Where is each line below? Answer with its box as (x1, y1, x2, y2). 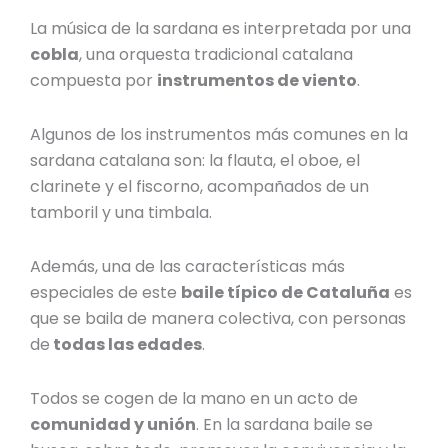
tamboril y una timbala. (30, 201, 217, 225)
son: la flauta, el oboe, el (174, 149, 361, 173)
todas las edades (50, 333, 203, 357)
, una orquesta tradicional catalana (79, 43, 354, 67)
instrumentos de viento (157, 69, 358, 93)
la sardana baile (226, 413, 356, 437)
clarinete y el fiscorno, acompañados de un (30, 175, 370, 199)
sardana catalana (30, 149, 175, 173)
